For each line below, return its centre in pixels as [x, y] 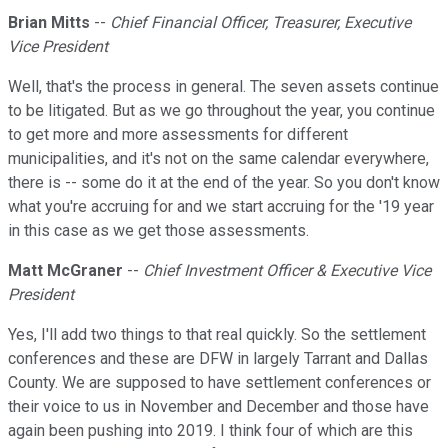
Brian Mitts [49, 23]
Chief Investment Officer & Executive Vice [287, 271]
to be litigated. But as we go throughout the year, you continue [221, 111]
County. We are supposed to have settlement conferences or [219, 383]
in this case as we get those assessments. [158, 231]
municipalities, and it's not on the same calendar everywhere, [218, 159]
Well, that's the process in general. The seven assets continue [223, 87]
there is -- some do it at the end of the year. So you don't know [224, 183]
